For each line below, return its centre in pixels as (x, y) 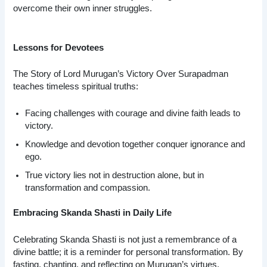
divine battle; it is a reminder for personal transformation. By (128, 252)
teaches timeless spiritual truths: (76, 87)
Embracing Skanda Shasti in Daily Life (93, 213)
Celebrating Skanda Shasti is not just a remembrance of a (125, 239)
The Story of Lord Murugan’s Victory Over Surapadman (121, 74)
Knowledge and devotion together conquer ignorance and (135, 144)
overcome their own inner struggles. (83, 9)
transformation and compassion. (88, 187)
